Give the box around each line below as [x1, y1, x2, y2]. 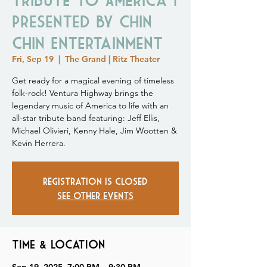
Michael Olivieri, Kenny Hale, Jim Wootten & [12, 125, 177, 136]
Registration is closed [43, 176, 148, 187]
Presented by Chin [12, 12, 152, 30]
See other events [57, 190, 133, 201]
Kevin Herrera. [12, 138, 66, 148]
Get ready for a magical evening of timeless [12, 75, 174, 86]
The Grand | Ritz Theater [65, 54, 160, 64]
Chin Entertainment [12, 33, 163, 52]
